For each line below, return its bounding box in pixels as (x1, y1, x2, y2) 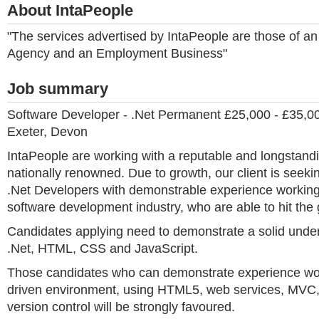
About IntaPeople (7, 1, 133, 19)
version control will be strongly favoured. (7, 300, 235, 314)
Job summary (7, 80, 108, 98)
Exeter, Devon (7, 125, 88, 139)
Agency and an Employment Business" (7, 46, 227, 61)
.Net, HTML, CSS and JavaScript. (7, 241, 198, 256)
